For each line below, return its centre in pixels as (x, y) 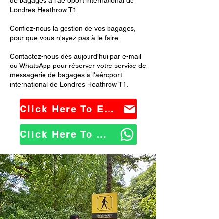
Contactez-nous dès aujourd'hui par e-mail (76, 56)
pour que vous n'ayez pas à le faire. (65, 38)
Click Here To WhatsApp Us (101, 134)
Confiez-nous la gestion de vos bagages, (73, 28)
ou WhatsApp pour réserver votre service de (78, 66)
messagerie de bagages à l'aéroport (66, 75)
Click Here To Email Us (109, 109)
